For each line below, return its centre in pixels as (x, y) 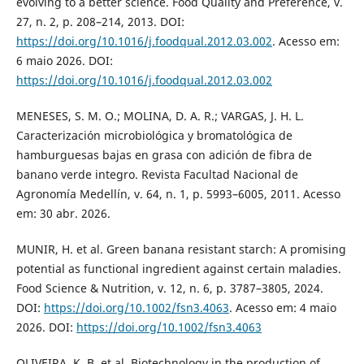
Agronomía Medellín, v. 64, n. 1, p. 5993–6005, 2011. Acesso (178, 193)
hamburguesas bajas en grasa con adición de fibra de (164, 154)
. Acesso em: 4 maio (282, 307)
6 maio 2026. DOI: (64, 60)
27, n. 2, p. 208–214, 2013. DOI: (100, 21)
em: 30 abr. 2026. (63, 213)
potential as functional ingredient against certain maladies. (178, 268)
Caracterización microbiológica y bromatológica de (154, 135)
